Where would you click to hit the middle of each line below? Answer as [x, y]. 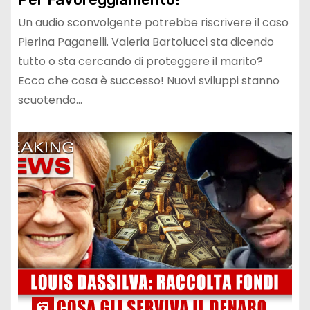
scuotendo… [50, 100]
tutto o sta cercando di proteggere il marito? [140, 62]
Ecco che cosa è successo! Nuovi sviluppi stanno [149, 81]
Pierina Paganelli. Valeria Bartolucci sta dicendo [146, 42]
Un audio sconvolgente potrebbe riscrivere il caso [153, 23]
